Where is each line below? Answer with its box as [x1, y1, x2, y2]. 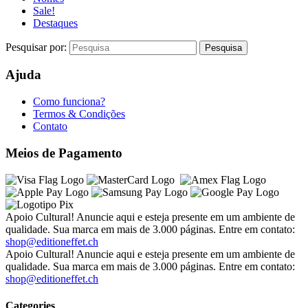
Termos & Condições [33, 108, 125, 120]
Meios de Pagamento [5, 145, 122, 160]
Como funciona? [33, 96, 105, 108]
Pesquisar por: [5, 41, 69, 53]
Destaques [33, 16, 78, 29]
